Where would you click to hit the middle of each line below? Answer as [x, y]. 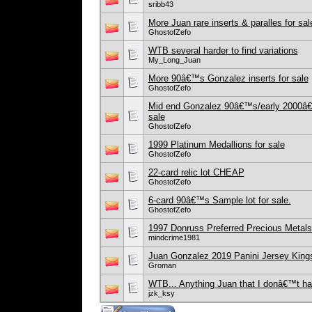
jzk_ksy [161, 293]
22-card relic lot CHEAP [196, 172]
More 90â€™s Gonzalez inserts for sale [228, 78]
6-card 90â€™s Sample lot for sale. [219, 200]
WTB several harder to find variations [223, 50]
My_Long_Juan [174, 60]
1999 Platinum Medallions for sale [216, 145]
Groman [162, 265]
